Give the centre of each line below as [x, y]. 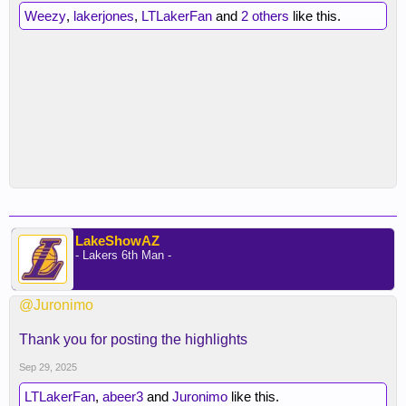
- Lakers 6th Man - [123, 255]
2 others [265, 16]
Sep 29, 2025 [48, 367]
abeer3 [123, 396]
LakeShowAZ [117, 241]
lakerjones [104, 16]
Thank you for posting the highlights [133, 339]
